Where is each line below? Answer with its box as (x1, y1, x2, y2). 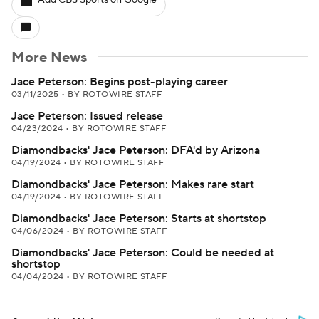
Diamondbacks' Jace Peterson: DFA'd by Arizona (11, 143, 260, 157)
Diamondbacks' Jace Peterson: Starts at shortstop (11, 211, 266, 226)
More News (11, 48, 87, 67)
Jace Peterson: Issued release (11, 109, 163, 123)
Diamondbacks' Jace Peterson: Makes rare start (11, 177, 254, 192)
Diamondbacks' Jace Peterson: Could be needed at (11, 246, 274, 260)
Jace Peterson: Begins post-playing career (11, 75, 228, 89)
